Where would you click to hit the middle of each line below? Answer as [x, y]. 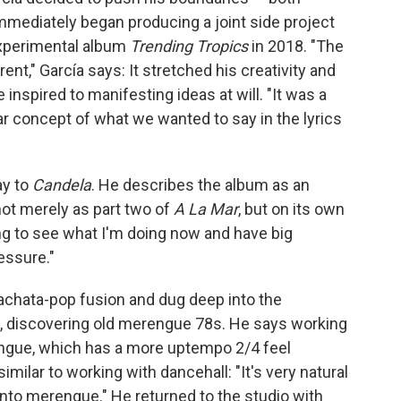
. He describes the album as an [200, 185]
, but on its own [291, 209]
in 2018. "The [296, 47]
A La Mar [206, 209]
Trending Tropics [189, 47]
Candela [62, 185]
